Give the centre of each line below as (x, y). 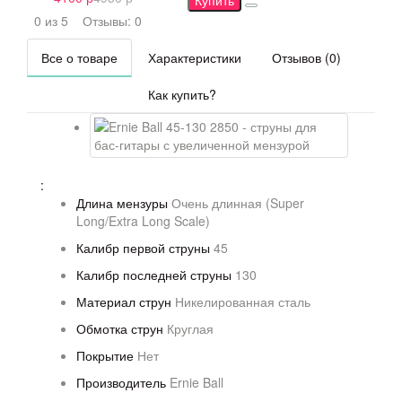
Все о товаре (79, 57)
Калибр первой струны (143, 248)
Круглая (190, 328)
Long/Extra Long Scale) (143, 221)
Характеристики (195, 57)
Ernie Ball (197, 382)
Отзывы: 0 (112, 21)
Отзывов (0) (306, 57)
